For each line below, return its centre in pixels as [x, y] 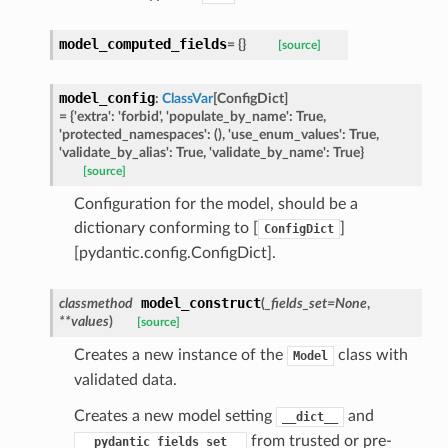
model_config [106, 97]
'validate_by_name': [269, 152]
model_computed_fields [142, 43]
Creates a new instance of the [180, 354]
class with [370, 354]
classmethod [95, 303]
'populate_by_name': [229, 116]
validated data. [125, 379]
